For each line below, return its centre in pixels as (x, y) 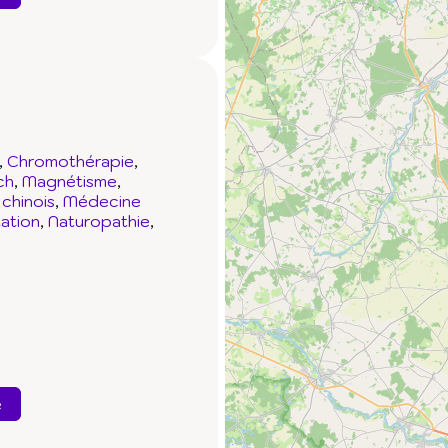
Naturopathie (99, 221)
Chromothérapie (70, 161)
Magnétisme (69, 181)
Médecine (102, 201)
